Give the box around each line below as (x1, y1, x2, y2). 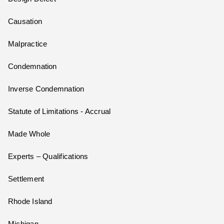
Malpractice (8, 40, 47, 48)
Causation (8, 17, 42, 26)
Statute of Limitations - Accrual (8, 107, 111, 116)
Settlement (8, 175, 44, 183)
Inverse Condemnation (8, 85, 84, 93)
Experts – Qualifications (8, 152, 88, 161)
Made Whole (8, 130, 50, 138)
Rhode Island (8, 197, 52, 206)
